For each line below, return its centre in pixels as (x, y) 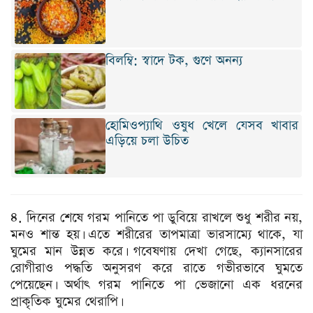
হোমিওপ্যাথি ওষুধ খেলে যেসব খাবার (202, 126)
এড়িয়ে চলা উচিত (147, 141)
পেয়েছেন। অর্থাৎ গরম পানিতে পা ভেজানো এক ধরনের (156, 285)
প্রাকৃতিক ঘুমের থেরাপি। (65, 302)
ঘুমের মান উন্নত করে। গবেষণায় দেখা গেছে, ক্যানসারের (156, 252)
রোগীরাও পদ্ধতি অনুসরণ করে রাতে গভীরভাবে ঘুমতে (156, 268)
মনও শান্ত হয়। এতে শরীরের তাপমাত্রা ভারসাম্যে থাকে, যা (156, 235)
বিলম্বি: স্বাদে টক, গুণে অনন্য (174, 61)
